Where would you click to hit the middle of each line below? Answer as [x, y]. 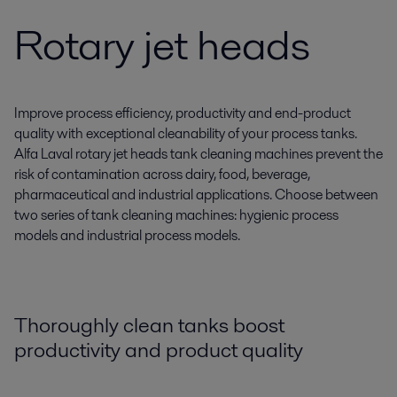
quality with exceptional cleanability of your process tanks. [186, 133]
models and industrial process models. [127, 235]
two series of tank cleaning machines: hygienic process [176, 215]
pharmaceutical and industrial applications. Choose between [196, 195]
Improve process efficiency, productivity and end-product [183, 113]
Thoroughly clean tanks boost [149, 325]
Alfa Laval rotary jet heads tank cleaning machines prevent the [198, 154]
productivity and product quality [159, 350]
